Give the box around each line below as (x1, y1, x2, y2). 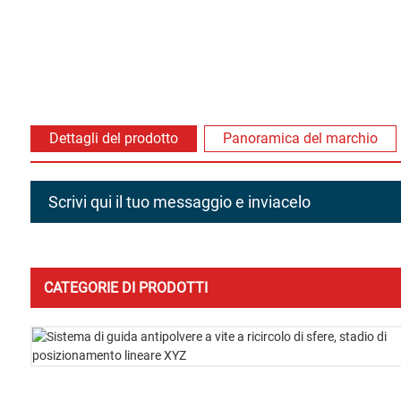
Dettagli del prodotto (48, 129, 178, 147)
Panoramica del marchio (222, 129, 378, 147)
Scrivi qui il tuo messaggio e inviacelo (47, 192, 311, 211)
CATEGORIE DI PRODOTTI (43, 278, 208, 296)
